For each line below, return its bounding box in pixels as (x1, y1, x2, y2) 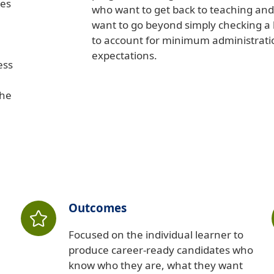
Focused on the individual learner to (68, 228, 243, 242)
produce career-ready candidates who (68, 243, 253, 257)
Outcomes (68, 200, 127, 216)
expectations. (92, 48, 157, 63)
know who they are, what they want (68, 258, 243, 273)
